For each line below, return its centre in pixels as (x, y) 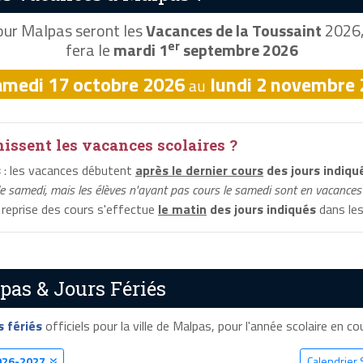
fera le (89, 50)
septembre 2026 (239, 50)
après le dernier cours (199, 171)
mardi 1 (140, 50)
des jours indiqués (261, 209)
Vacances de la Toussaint (233, 31)
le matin (182, 209)
